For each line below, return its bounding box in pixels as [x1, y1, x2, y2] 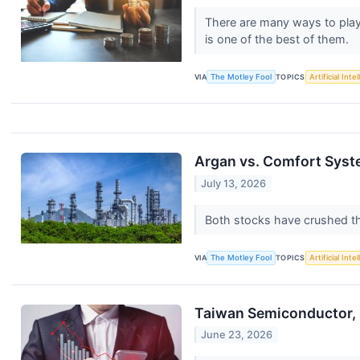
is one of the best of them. [204, 31, 352, 46]
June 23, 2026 [201, 329, 273, 342]
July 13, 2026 [201, 177, 267, 190]
